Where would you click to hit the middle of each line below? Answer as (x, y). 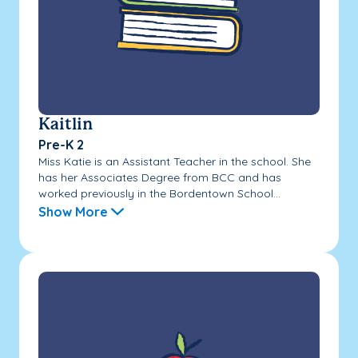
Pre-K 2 (61, 144)
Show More (73, 211)
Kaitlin (66, 125)
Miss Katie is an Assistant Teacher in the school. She (175, 161)
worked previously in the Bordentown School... (159, 193)
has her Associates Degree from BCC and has (160, 177)
